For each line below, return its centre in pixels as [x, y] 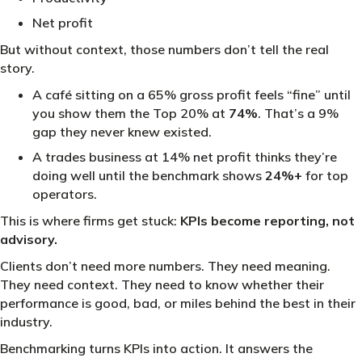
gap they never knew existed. [122, 132]
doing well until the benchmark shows [149, 176]
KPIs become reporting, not [267, 221]
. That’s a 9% [298, 114]
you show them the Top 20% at [130, 114]
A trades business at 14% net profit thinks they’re [185, 157]
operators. [65, 194]
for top [325, 176]
